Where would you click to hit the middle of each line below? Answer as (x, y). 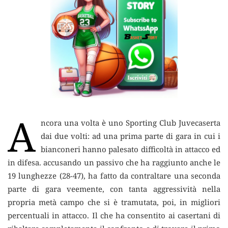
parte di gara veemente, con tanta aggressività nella (114, 189)
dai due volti (64, 136)
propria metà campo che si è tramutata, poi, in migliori (114, 202)
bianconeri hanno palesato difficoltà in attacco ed (131, 149)
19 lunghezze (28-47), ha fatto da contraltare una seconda (114, 176)
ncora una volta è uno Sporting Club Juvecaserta (131, 123)
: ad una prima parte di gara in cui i (154, 136)
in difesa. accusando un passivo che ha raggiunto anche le (114, 163)
